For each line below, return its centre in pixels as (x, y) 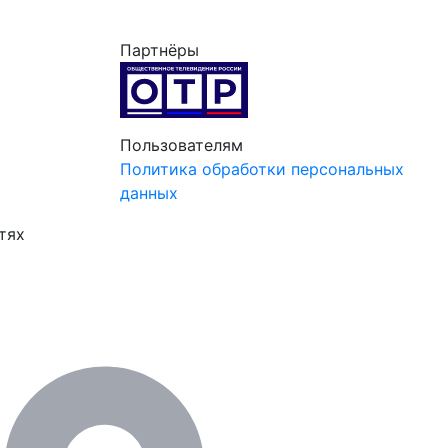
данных (148, 192)
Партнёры (159, 49)
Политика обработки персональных (261, 168)
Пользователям (181, 144)
